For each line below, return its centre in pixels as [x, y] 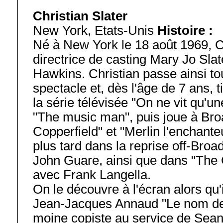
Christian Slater [80, 16]
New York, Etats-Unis [95, 30]
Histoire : [185, 30]
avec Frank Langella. [92, 175]
